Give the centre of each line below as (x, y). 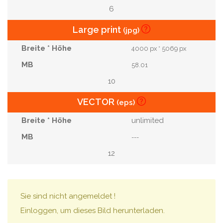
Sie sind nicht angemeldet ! (68, 196)
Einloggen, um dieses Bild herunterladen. (93, 211)
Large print (98, 30)
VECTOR (97, 102)
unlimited (147, 120)
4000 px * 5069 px (159, 49)
